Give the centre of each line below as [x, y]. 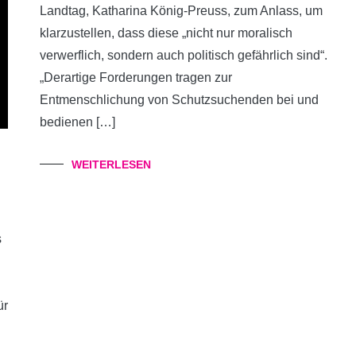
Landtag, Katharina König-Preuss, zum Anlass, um [181, 11]
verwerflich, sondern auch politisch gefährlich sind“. [184, 55]
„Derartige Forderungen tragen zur [136, 77]
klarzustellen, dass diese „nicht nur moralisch [166, 33]
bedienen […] [77, 122]
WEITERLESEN [111, 164]
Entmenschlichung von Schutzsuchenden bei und [179, 100]
